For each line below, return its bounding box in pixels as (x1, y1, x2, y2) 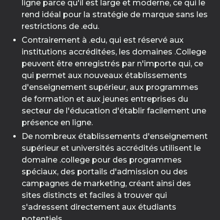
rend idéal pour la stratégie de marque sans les (22, 10, 208, 19)
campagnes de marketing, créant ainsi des (22, 179, 191, 188)
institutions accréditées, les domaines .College (22, 47, 206, 56)
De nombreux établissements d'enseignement (22, 132, 208, 141)
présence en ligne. (22, 118, 93, 127)
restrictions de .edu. (22, 22, 99, 31)
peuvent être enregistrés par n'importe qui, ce (22, 59, 203, 68)
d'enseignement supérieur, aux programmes (22, 82, 198, 92)
